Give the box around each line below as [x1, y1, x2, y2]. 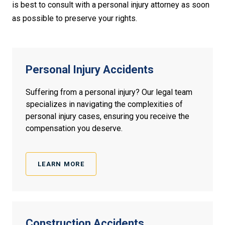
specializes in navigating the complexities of [26, 99, 183, 109]
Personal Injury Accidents [26, 63, 154, 76]
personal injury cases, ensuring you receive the [26, 111, 189, 122]
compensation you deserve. [26, 124, 123, 134]
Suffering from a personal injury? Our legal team [26, 87, 192, 97]
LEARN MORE [38, 160, 84, 168]
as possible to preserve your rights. [12, 14, 137, 24]
